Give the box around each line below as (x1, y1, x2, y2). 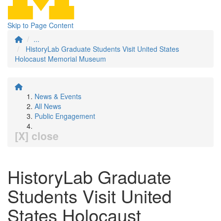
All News (35, 101, 61, 111)
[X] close (15, 128, 59, 143)
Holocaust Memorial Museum (15, 54, 106, 64)
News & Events (35, 91, 81, 101)
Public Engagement (35, 111, 95, 121)
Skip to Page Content (7, 20, 74, 30)
